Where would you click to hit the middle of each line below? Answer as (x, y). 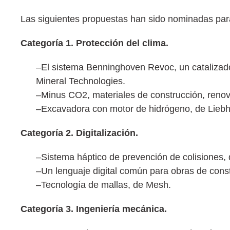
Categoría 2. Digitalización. (79, 133)
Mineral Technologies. (81, 81)
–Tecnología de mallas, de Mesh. (103, 185)
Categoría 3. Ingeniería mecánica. (94, 209)
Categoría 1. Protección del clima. (94, 43)
